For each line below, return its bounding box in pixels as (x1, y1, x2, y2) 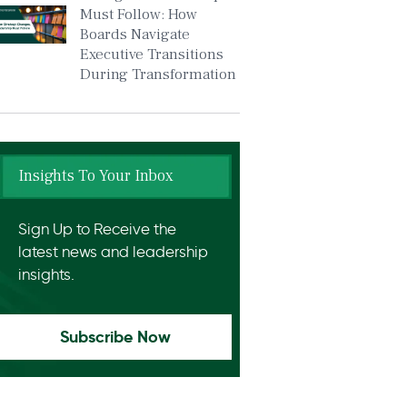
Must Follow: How (79, 5, 197, 25)
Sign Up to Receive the (17, 220, 176, 238)
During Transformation (79, 65, 236, 84)
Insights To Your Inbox (17, 165, 174, 186)
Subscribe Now (60, 326, 172, 348)
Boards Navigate (79, 25, 190, 45)
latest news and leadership (17, 243, 208, 261)
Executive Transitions (79, 45, 223, 65)
